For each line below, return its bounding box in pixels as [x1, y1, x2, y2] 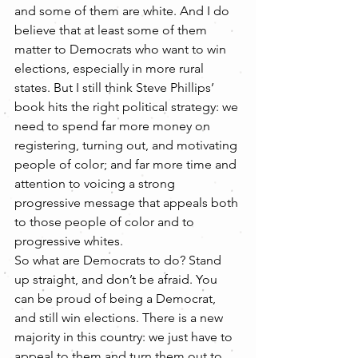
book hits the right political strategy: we [14, 99, 241, 114]
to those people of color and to [14, 214, 197, 229]
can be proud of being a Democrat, [14, 291, 219, 306]
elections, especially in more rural [14, 61, 207, 76]
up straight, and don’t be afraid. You [14, 272, 221, 287]
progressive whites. [14, 233, 123, 249]
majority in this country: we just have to [14, 329, 236, 344]
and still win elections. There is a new [14, 310, 226, 325]
